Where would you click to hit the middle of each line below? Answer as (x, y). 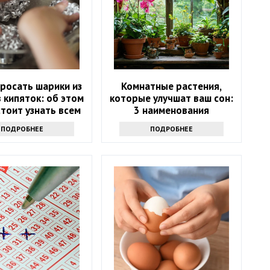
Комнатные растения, (172, 86)
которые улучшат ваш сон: (172, 99)
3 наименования (172, 111)
